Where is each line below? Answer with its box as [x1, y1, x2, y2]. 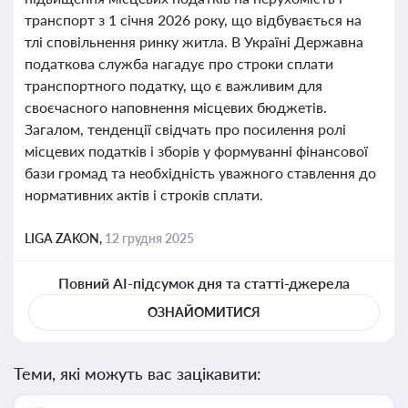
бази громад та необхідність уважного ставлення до [25, 164, 376, 181]
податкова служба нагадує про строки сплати [25, 55, 333, 72]
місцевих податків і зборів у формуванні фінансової [25, 142, 368, 159]
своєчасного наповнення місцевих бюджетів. [25, 98, 327, 116]
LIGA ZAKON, [25, 230, 105, 246]
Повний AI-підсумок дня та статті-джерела [57, 274, 351, 291]
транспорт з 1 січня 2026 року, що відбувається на [25, 11, 362, 28]
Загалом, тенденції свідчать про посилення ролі [25, 120, 346, 138]
